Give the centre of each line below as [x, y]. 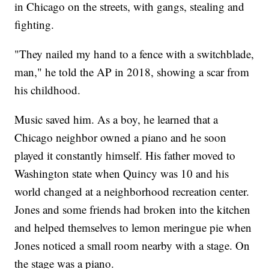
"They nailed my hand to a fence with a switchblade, [134, 54]
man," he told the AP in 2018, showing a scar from [132, 72]
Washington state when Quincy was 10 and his [122, 174]
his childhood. [48, 90]
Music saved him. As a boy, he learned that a [116, 119]
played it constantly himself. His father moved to [125, 156]
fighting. [35, 25]
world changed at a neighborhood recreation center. [132, 192]
